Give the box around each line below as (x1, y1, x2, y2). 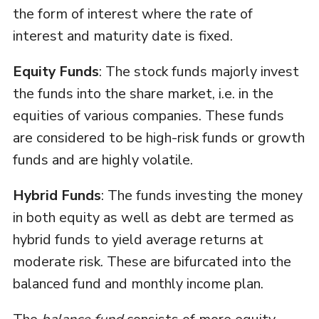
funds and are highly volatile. (12, 150, 193, 170)
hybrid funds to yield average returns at (12, 230, 263, 250)
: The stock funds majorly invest (98, 62, 299, 82)
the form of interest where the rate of (12, 4, 253, 24)
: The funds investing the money (100, 186, 303, 206)
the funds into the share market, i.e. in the (12, 84, 273, 104)
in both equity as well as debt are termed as (12, 208, 294, 228)
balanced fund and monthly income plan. (12, 274, 263, 294)
